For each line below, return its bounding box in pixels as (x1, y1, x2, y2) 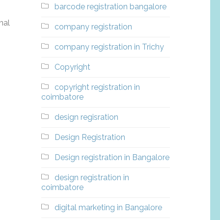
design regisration (54, 112, 118, 122)
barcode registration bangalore (54, 2, 166, 11)
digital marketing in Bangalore (54, 203, 162, 212)
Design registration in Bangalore (54, 153, 169, 162)
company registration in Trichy (54, 42, 164, 52)
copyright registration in (54, 82, 140, 92)
